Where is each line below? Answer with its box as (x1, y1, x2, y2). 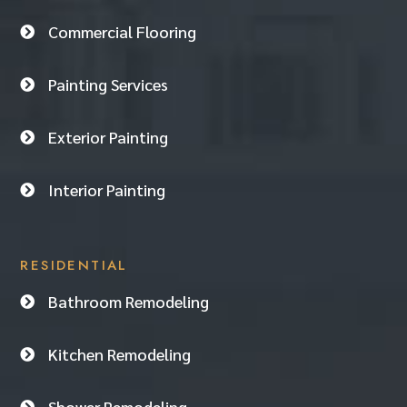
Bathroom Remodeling (48, 291, 210, 313)
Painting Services (48, 74, 169, 95)
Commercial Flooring (48, 21, 197, 43)
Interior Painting (48, 179, 166, 201)
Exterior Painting (48, 126, 169, 148)
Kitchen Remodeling (48, 343, 192, 365)
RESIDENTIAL (20, 255, 128, 276)
